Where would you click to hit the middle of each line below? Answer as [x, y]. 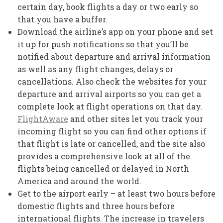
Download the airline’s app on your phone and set [115, 31]
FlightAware [43, 118]
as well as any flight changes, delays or [95, 69]
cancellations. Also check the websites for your [112, 81]
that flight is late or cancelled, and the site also [111, 143]
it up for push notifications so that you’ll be [103, 44]
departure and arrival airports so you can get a [109, 94]
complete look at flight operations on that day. [110, 106]
